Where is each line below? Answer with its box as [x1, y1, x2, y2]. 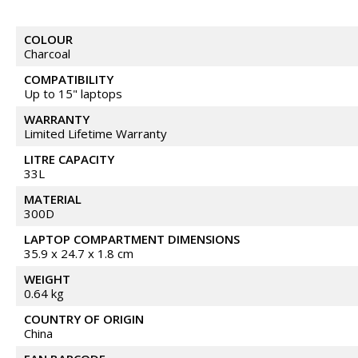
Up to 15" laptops [24, 86, 122, 101]
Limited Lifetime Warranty [24, 125, 167, 141]
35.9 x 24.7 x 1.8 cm [24, 245, 133, 261]
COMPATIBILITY [24, 71, 113, 87]
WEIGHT [24, 271, 70, 287]
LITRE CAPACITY [24, 151, 114, 167]
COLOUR [24, 31, 73, 47]
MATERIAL [24, 191, 82, 207]
